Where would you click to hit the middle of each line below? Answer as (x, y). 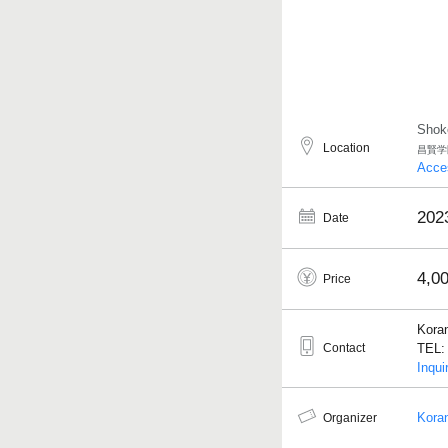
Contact (344, 347)
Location (346, 147)
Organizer (350, 417)
